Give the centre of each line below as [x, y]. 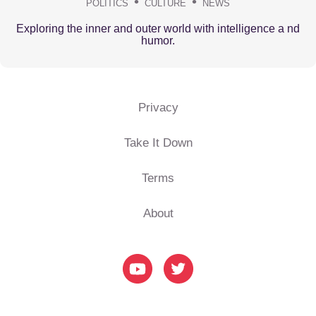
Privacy [158, 107]
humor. [158, 40]
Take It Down [158, 142]
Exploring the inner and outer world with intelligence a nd [158, 28]
